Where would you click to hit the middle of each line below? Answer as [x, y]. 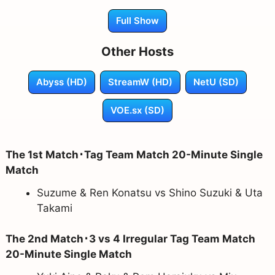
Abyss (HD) [62, 82]
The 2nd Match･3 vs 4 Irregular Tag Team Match [130, 239]
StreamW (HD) [140, 82]
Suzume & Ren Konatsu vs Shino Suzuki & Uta [149, 192]
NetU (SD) [216, 82]
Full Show [137, 20]
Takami [54, 208]
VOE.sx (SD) [137, 110]
